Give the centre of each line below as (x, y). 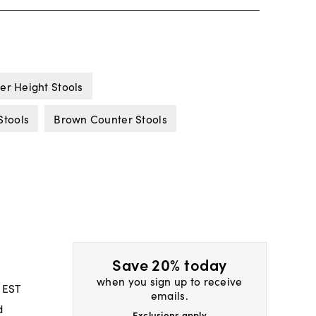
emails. (169, 294)
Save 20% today (170, 264)
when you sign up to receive (170, 280)
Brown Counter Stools (110, 119)
